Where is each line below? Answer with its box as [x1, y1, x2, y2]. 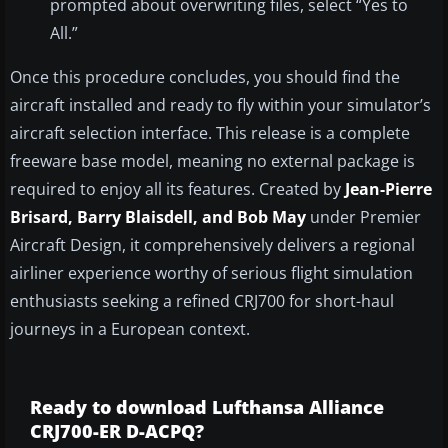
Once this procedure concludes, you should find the [10, 66, 400, 89]
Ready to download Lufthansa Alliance [30, 395, 384, 420]
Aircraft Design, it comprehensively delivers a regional [10, 234, 415, 257]
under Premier [306, 206, 421, 229]
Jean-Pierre [345, 178, 432, 201]
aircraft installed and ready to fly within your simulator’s [10, 94, 431, 117]
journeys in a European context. [10, 318, 250, 341]
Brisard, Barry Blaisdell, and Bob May [10, 206, 306, 229]
